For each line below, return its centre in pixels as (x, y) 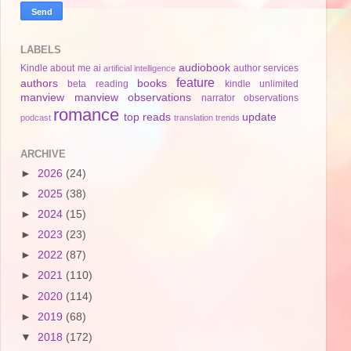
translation (194, 117)
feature (196, 82)
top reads (147, 117)
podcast (36, 117)
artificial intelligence (140, 68)
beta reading (98, 83)
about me (71, 68)
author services (266, 68)
